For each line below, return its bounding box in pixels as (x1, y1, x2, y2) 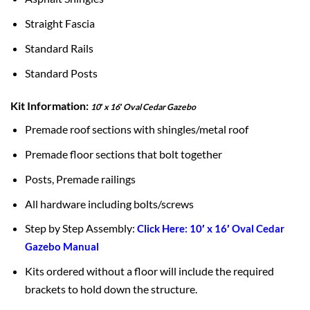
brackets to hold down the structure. (25, 282, 198, 296)
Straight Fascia (25, 17, 95, 30)
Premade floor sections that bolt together (25, 147, 223, 161)
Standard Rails (25, 42, 94, 55)
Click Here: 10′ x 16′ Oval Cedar (137, 223, 285, 235)
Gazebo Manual (25, 241, 100, 253)
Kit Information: (10, 99, 91, 113)
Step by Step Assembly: (25, 221, 138, 235)
